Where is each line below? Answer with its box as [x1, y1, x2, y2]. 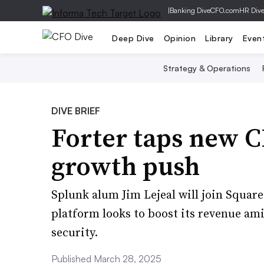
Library [205, 32, 233, 43]
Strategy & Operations [163, 63, 250, 73]
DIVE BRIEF [51, 105, 100, 117]
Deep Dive [112, 32, 154, 43]
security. [51, 224, 98, 240]
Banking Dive [170, 6, 210, 15]
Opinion [163, 32, 196, 43]
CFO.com [210, 6, 239, 15]
